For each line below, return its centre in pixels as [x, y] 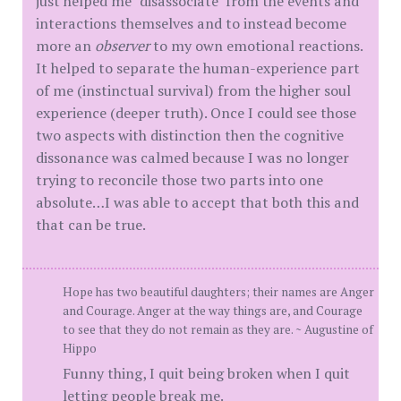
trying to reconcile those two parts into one [179, 180]
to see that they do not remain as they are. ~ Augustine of [218, 330]
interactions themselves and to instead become [191, 24]
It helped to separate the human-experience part [198, 68]
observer [122, 46]
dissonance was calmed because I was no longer [192, 158]
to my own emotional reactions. [256, 46]
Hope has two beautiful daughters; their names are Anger [218, 292]
